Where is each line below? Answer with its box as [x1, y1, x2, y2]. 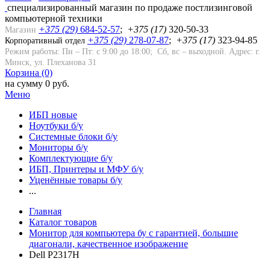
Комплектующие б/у [29, 153, 113, 163]
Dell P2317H [29, 250, 80, 260]
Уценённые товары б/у [29, 175, 122, 185]
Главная [29, 206, 61, 216]
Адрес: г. [229, 47, 260, 56]
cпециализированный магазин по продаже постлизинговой [7, 2, 253, 13]
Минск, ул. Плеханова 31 [5, 58, 96, 67]
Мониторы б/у [29, 142, 88, 152]
